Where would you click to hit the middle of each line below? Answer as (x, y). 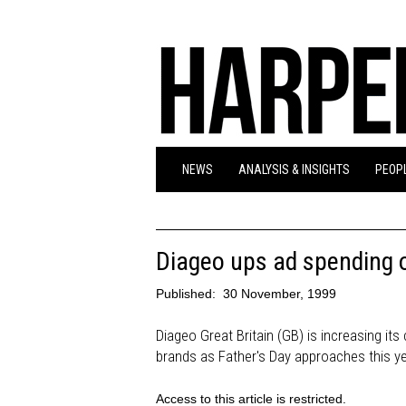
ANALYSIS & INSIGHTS (294, 169)
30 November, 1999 (280, 294)
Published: (188, 294)
